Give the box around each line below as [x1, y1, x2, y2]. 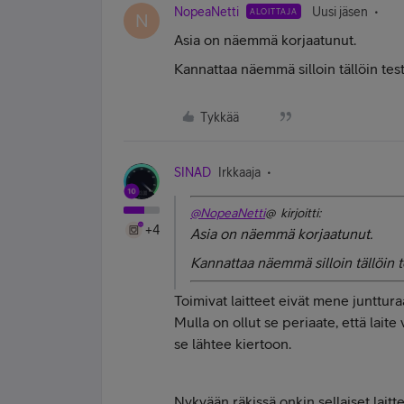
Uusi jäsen [312, 5, 368, 19]
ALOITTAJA [250, 6, 298, 16]
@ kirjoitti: [265, 206, 321, 220]
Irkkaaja [218, 165, 261, 179]
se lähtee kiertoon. [174, 335, 291, 352]
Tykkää [200, 110, 239, 124]
